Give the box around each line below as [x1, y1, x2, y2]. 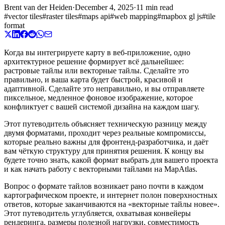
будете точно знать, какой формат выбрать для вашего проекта [4, 156, 218, 165]
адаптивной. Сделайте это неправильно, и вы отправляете [4, 84, 204, 93]
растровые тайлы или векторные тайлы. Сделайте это [4, 66, 189, 75]
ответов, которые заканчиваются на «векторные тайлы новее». [4, 200, 219, 209]
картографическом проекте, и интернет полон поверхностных [4, 191, 217, 200]
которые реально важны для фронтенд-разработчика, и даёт [4, 138, 208, 147]
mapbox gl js [161, 12, 202, 21]
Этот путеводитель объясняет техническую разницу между [4, 120, 207, 129]
